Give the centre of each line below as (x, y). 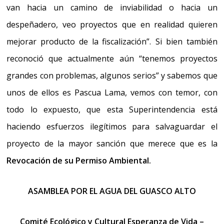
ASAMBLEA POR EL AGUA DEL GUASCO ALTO (112, 191)
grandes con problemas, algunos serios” (84, 76)
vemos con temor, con (174, 93)
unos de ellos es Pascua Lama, (68, 93)
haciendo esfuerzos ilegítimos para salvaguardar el (112, 127)
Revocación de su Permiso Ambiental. (79, 161)
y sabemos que (189, 76)
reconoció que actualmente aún (70, 59)
